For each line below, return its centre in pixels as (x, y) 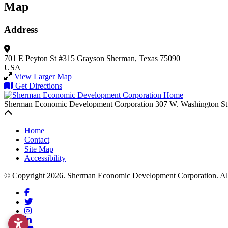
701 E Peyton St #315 (39, 58)
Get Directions (39, 85)
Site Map (39, 149)
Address (21, 30)
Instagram (47, 210)
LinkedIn (46, 219)
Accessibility (45, 158)
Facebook (45, 192)
